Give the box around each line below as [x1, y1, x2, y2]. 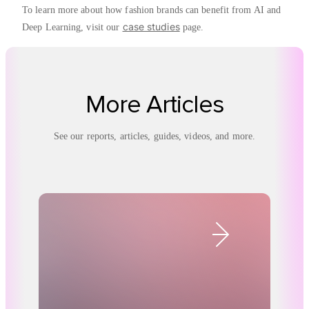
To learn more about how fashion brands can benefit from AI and [22, 4, 281, 15]
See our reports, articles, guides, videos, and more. [53, 130, 256, 141]
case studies [122, 20, 180, 32]
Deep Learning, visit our [22, 21, 123, 32]
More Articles [85, 89, 224, 120]
